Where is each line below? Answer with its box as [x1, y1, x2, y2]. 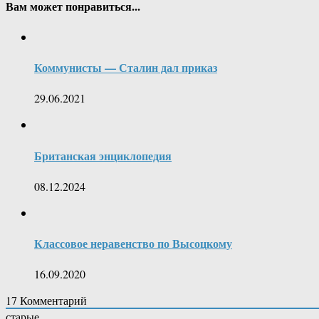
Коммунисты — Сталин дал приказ [34, 59, 217, 76]
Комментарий [17, 293, 87, 308]
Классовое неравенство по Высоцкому [34, 235, 232, 252]
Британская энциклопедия [34, 147, 172, 164]
